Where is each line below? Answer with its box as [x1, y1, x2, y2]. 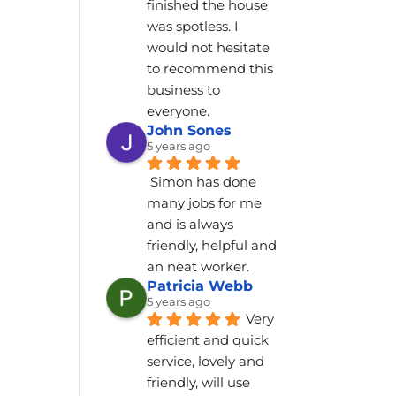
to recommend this [147, 60, 274, 78]
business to [147, 81, 221, 99]
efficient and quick [147, 331, 270, 348]
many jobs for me [147, 194, 263, 211]
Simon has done [150, 172, 257, 190]
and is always [147, 215, 234, 232]
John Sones [147, 122, 232, 140]
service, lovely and [147, 352, 265, 369]
